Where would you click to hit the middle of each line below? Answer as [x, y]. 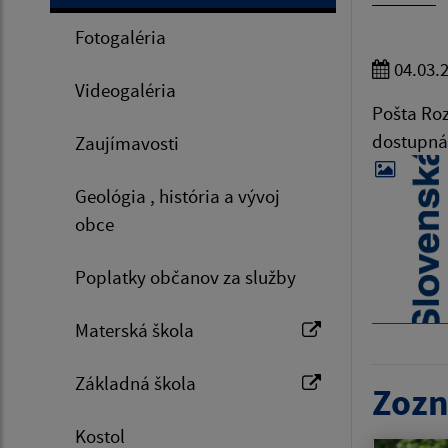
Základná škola [135, 383]
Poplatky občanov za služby [185, 277]
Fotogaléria [120, 37]
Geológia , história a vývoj [177, 196]
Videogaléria [125, 90]
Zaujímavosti [127, 143]
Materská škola [134, 330]
